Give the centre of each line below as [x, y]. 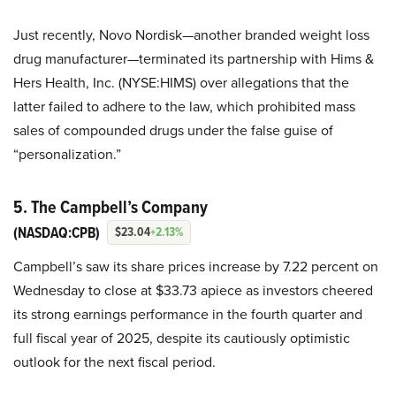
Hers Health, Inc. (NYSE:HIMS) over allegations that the [181, 82]
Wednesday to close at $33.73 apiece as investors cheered [193, 290]
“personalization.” [67, 154]
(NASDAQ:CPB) [57, 232]
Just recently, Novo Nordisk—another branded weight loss [191, 34]
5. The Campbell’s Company [110, 206]
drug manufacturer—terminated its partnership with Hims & [194, 58]
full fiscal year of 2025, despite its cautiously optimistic [182, 338]
